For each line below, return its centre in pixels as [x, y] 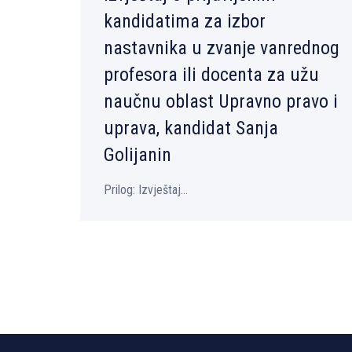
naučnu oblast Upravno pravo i [221, 102]
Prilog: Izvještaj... [146, 190]
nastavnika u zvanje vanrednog [222, 48]
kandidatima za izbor [185, 22]
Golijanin [137, 155]
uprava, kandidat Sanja [191, 128]
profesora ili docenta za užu [211, 75]
